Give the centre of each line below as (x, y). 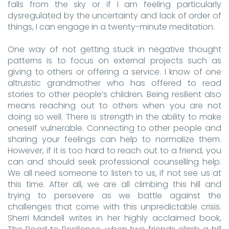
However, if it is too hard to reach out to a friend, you (114, 151)
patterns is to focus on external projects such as (114, 61)
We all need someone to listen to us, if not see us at (114, 173)
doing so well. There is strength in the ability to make (114, 117)
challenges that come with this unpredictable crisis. (114, 207)
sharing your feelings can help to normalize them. (114, 139)
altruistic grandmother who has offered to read (114, 83)
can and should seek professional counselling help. (114, 162)
